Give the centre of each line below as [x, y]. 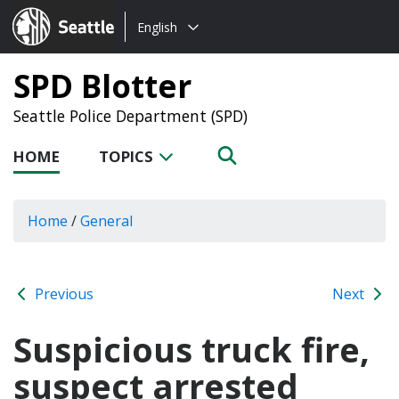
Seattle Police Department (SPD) [130, 116]
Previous [62, 293]
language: [158, 48]
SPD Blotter [102, 85]
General [106, 220]
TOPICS [128, 156]
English [157, 27]
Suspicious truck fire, [191, 349]
